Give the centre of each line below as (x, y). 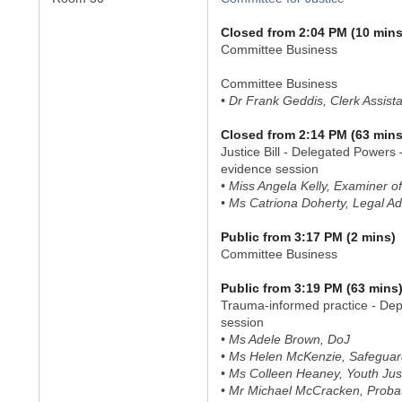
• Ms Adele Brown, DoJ (285, 339)
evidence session (269, 169)
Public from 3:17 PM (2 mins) (308, 237)
